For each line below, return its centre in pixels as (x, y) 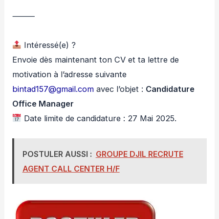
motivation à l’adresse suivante (70, 75)
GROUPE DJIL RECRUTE (139, 154)
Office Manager (43, 104)
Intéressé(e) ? (48, 45)
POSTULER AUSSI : (57, 154)
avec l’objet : (120, 89)
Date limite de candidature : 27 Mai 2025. (99, 119)
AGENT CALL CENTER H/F (71, 168)
